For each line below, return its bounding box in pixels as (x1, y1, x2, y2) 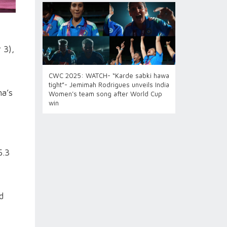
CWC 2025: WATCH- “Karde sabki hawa (48, 71, 169, 80)
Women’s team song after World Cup (48, 90, 162, 98)
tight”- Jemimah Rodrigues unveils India (48, 81, 169, 89)
